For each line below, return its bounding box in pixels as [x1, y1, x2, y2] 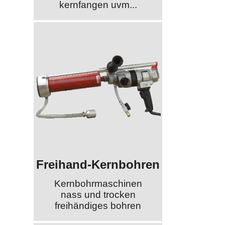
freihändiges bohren [55, 200, 142, 211]
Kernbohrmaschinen [54, 178, 142, 189]
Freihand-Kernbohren [36, 157, 160, 171]
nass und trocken [60, 189, 136, 200]
